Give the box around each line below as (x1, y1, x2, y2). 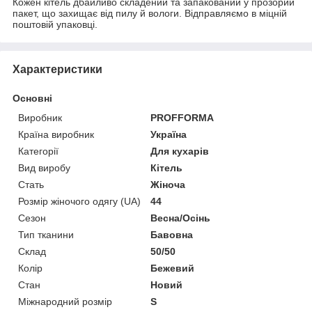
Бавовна (150, 228, 194, 240)
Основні (13, 92, 52, 104)
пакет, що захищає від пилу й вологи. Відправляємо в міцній (13, 7, 287, 19)
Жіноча (150, 178, 186, 190)
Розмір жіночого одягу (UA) (18, 195, 141, 207)
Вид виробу (18, 162, 70, 173)
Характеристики (13, 63, 102, 75)
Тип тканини (18, 228, 74, 240)
